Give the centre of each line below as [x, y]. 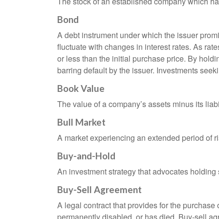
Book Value [81, 89]
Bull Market [81, 122]
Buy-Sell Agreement [99, 190]
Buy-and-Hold [86, 156]
